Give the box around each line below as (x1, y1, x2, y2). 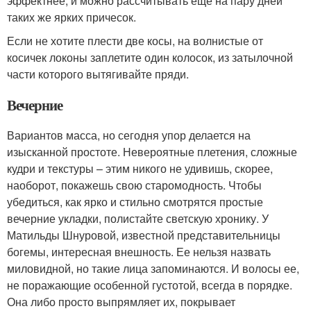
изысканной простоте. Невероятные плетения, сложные (7, 144, 297, 160)
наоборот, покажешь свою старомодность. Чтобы (7, 177, 262, 193)
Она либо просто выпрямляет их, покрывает (7, 294, 235, 310)
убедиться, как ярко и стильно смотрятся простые (7, 194, 263, 210)
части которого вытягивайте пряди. (7, 66, 189, 82)
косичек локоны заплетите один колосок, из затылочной (7, 49, 293, 65)
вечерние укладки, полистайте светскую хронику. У (7, 210, 269, 226)
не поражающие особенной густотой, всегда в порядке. (7, 277, 292, 293)
